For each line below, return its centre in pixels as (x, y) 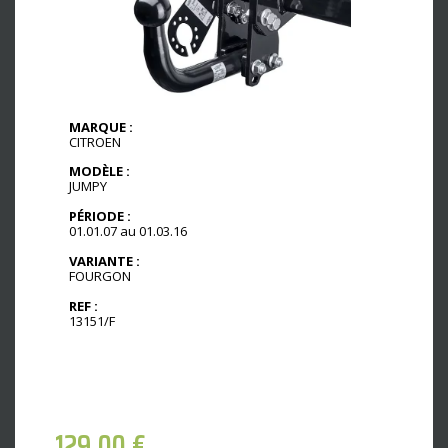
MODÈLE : (99, 171)
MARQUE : (101, 126)
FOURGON (100, 276)
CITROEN (95, 141)
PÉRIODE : (100, 216)
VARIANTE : (104, 261)
